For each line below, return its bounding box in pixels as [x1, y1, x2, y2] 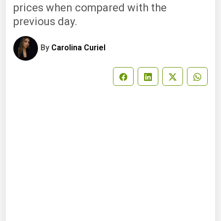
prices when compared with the [13, 1, 167, 14]
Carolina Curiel [51, 43, 106, 53]
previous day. [13, 15, 77, 28]
